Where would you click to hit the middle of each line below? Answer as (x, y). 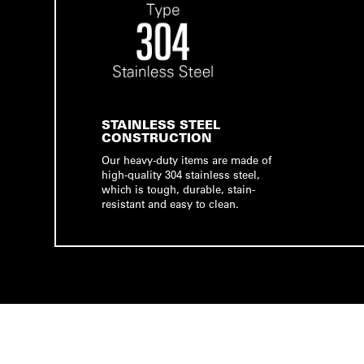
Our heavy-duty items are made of (187, 160)
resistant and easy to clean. (171, 204)
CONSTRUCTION (157, 138)
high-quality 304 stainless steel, (181, 174)
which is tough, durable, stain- (179, 189)
